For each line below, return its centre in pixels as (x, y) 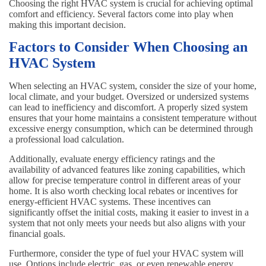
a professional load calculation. (66, 140)
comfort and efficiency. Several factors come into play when (121, 14)
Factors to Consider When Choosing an (128, 47)
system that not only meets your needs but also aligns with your (127, 223)
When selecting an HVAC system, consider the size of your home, (133, 86)
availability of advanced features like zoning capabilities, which (127, 170)
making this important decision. (67, 25)
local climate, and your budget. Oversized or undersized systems (129, 97)
